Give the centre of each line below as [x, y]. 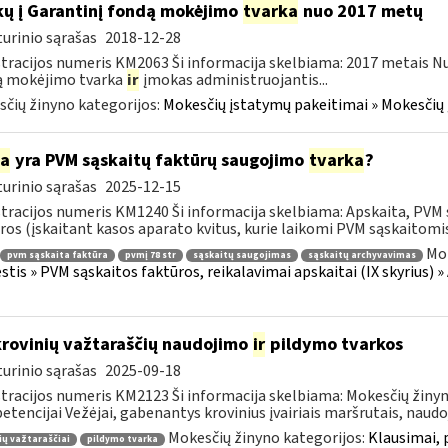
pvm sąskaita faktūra [57, 255]
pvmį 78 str [150, 255]
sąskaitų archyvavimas [361, 255]
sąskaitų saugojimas [241, 255]
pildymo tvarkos [334, 344]
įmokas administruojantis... [233, 80]
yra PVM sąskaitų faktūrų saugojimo [159, 160]
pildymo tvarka [122, 439]
